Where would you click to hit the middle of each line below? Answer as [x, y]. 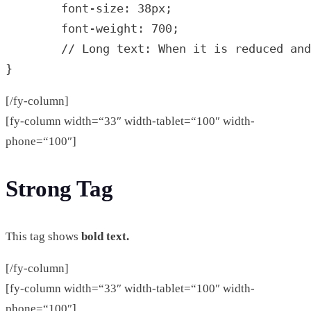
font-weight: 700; [92, 28]
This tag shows [43, 236]
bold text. [105, 236]
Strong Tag [59, 188]
